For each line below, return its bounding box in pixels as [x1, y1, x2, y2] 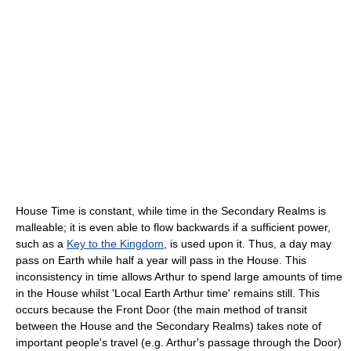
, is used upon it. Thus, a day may [164, 237, 331, 250]
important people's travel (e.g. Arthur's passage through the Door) [16, 336, 342, 349]
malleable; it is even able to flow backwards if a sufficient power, [16, 221, 331, 233]
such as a [16, 237, 67, 250]
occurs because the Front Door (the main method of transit [16, 303, 307, 316]
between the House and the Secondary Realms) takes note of [16, 320, 321, 332]
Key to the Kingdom [67, 237, 164, 250]
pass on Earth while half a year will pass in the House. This [16, 254, 306, 266]
